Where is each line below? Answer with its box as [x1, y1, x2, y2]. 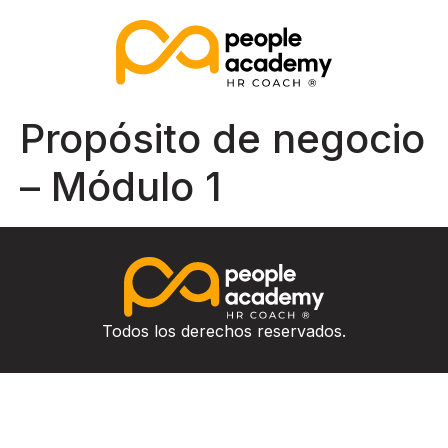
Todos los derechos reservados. [102, 320, 346, 341]
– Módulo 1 [20, 161, 222, 211]
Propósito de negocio [20, 113, 425, 163]
